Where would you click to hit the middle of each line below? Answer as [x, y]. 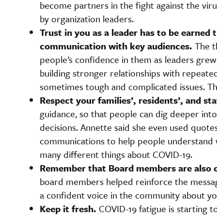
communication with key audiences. [116, 46]
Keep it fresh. [68, 208]
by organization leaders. [87, 18]
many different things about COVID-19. [116, 154]
